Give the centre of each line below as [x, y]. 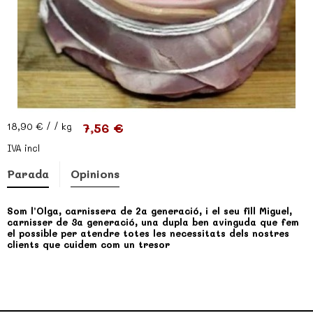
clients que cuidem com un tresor [88, 244]
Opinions [95, 174]
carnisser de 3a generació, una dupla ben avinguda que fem [153, 222]
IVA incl [23, 148]
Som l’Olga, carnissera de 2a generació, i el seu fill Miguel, [150, 211]
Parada [28, 174]
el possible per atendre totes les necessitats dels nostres [148, 233]
